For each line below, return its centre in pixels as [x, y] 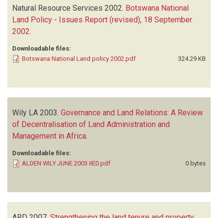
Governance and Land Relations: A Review [132, 112]
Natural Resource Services [57, 8]
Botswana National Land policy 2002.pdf [79, 58]
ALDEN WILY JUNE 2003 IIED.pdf [66, 163]
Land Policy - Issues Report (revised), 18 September [102, 19]
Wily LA [25, 112]
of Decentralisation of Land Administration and [91, 124]
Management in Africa [49, 136]
